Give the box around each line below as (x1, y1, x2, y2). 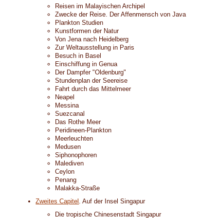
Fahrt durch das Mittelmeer (55, 85, 131, 92)
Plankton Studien (55, 19, 104, 26)
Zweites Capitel (36, 198, 79, 205)
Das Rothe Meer (55, 118, 101, 126)
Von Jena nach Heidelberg (55, 36, 129, 43)
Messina (55, 102, 79, 109)
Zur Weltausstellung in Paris (55, 44, 135, 51)
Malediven (55, 160, 84, 167)
